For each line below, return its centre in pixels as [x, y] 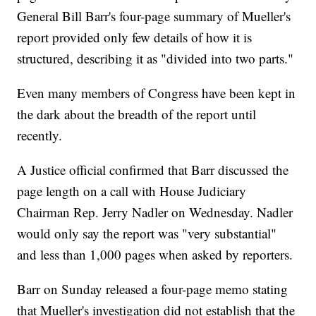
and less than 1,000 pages [86, 255]
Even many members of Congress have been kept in [157, 93]
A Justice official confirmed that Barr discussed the [153, 170]
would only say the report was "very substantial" [147, 233]
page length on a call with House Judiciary [132, 191]
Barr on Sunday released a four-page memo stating [153, 289]
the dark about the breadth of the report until [137, 114]
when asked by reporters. [226, 255]
